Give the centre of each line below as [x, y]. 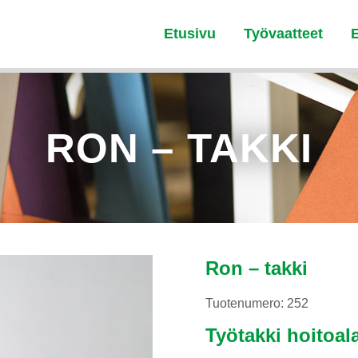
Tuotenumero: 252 [257, 304]
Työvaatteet [283, 34]
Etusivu [189, 34]
